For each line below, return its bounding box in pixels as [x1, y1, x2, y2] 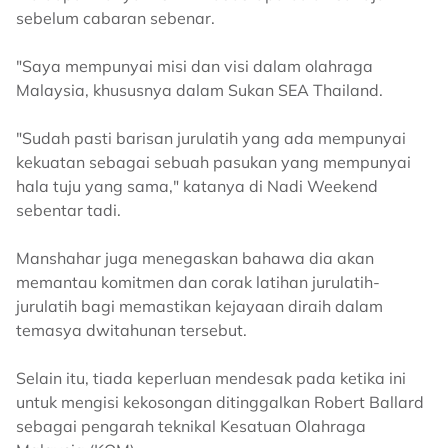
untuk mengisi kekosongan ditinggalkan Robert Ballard [16, 392, 424, 412]
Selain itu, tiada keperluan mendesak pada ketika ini [16, 368, 406, 388]
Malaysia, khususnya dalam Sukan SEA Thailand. [16, 80, 387, 100]
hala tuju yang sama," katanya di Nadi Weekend [16, 176, 378, 196]
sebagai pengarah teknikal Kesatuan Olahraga [16, 416, 366, 436]
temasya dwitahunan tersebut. [16, 320, 251, 340]
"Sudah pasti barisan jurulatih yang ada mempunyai [16, 128, 406, 148]
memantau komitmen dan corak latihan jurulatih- [16, 272, 380, 292]
